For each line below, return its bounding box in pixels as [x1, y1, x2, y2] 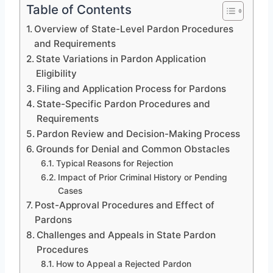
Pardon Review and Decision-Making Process [37, 127, 241, 140]
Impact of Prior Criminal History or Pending [57, 172, 227, 182]
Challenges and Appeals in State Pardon [37, 229, 216, 241]
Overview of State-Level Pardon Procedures [34, 23, 234, 35]
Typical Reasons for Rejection [55, 158, 173, 168]
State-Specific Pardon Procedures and [37, 97, 211, 110]
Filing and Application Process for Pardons [37, 82, 227, 94]
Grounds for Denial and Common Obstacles [36, 143, 230, 155]
